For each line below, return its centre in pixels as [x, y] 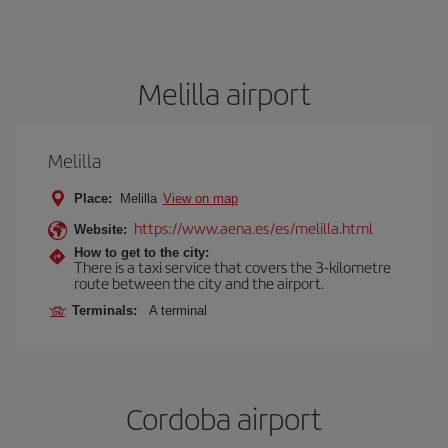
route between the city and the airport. [199, 282]
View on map [200, 198]
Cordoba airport [224, 418]
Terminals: [108, 310]
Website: [100, 229]
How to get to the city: [141, 252]
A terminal [178, 310]
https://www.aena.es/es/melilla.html [253, 227]
